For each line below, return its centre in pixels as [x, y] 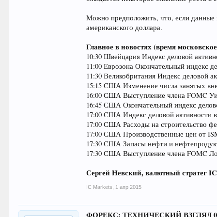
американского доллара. [124, 27]
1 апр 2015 [129, 187]
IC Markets [100, 187]
